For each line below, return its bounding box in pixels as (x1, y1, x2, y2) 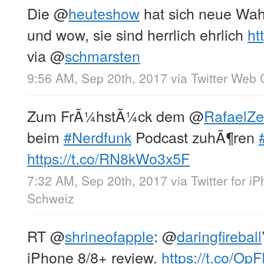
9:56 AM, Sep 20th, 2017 (27, 68, 167, 87)
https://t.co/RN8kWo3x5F (27, 147, 190, 169)
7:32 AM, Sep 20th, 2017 (27, 171, 167, 189)
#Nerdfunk (64, 126, 131, 147)
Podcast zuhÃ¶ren (131, 126, 259, 147)
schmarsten (65, 44, 140, 66)
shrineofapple (65, 225, 154, 246)
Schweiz (27, 189, 74, 207)
